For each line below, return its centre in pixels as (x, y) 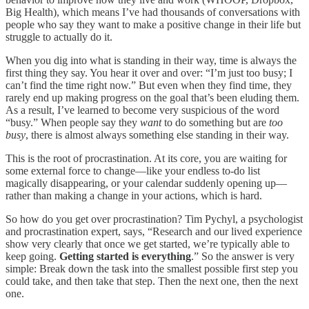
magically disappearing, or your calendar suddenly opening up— (146, 183)
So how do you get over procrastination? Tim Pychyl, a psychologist (154, 219)
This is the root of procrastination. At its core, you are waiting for (146, 158)
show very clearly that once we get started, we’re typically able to (148, 243)
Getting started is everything (125, 256)
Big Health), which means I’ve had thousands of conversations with (153, 12)
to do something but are (215, 122)
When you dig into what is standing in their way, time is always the (151, 60)
